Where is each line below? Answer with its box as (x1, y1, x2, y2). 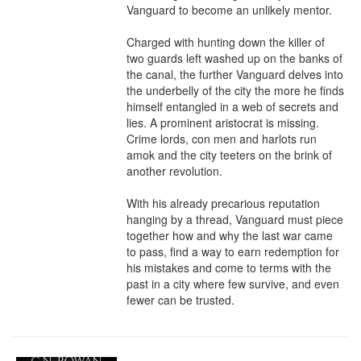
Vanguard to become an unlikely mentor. (127, 2, 332, 18)
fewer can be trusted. (127, 292, 234, 308)
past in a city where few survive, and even (127, 276, 339, 292)
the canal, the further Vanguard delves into (127, 66, 343, 82)
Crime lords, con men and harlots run (127, 131, 317, 147)
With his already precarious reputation (127, 195, 320, 211)
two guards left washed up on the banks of (127, 50, 342, 66)
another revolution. (127, 163, 222, 179)
